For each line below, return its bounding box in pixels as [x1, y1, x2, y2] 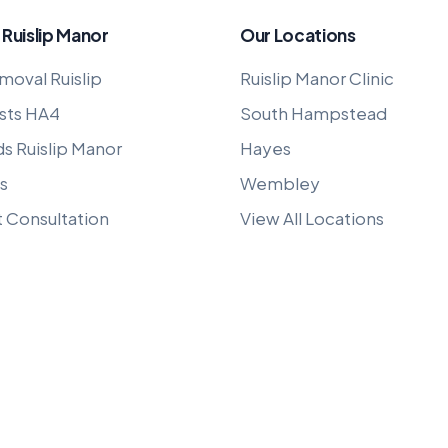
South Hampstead [240, 102, 387, 124]
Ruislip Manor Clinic [240, 67, 394, 89]
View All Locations [240, 207, 384, 229]
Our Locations [240, 24, 356, 46]
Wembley [240, 172, 320, 194]
